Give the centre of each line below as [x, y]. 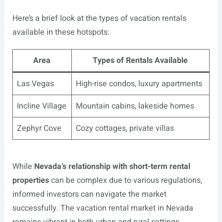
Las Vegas [35, 84]
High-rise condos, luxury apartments [139, 84]
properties [30, 180]
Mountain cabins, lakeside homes [135, 106]
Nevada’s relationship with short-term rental [112, 166]
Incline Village [41, 106]
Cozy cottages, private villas [125, 128]
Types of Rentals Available [140, 60]
